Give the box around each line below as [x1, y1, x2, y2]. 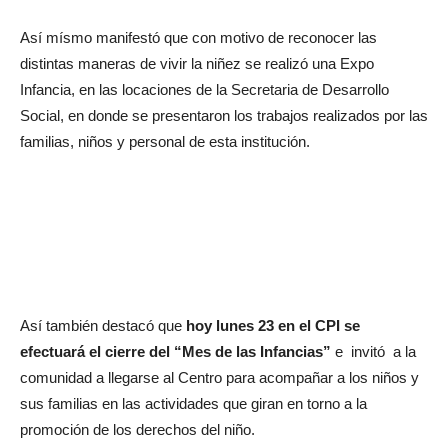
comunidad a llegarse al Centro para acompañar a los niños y [20, 369, 419, 386]
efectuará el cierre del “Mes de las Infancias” [20, 343, 331, 360]
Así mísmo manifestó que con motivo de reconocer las [20, 29, 377, 46]
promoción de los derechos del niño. [20, 421, 255, 438]
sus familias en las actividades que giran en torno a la [20, 395, 367, 412]
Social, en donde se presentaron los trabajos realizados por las [20, 107, 428, 124]
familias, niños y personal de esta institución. [20, 133, 310, 150]
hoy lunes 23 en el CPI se [186, 317, 360, 334]
